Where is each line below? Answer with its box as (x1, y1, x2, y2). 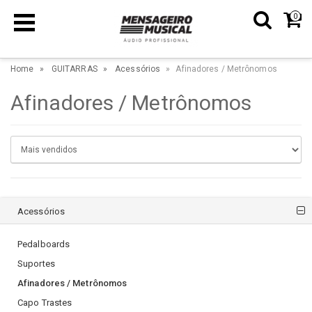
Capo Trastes (17, 297, 72, 309)
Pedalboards (17, 239, 70, 250)
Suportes (17, 258, 55, 270)
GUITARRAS (51, 64, 97, 75)
